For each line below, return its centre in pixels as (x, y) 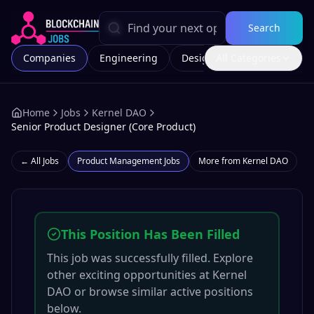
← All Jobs (40, 161)
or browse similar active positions (162, 292)
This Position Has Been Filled (150, 234)
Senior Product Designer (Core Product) (103, 127)
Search (264, 28)
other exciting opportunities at (130, 275)
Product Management (120, 161)
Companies (49, 58)
